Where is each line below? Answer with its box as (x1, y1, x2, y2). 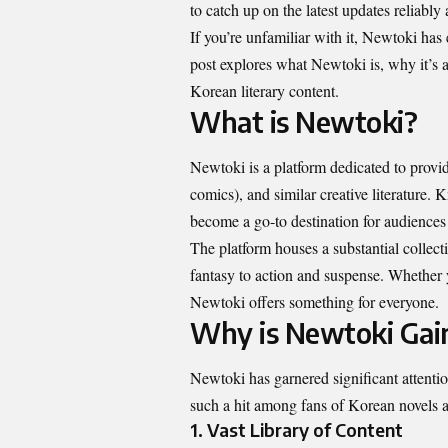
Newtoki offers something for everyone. (190, 291, 439, 313)
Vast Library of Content (207, 418, 403, 442)
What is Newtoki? (190, 103, 417, 139)
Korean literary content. (190, 79, 339, 101)
